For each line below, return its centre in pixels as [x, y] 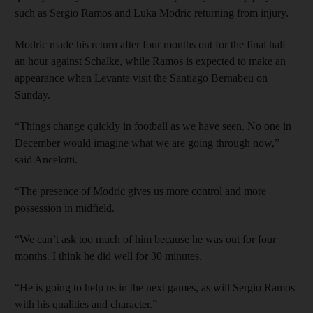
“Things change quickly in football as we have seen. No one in [153, 126]
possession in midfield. [65, 208]
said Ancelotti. [46, 159]
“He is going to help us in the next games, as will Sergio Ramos [155, 287]
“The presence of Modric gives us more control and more [140, 191]
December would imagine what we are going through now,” [147, 143]
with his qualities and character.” [86, 304]
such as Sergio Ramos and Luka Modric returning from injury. [152, 13]
